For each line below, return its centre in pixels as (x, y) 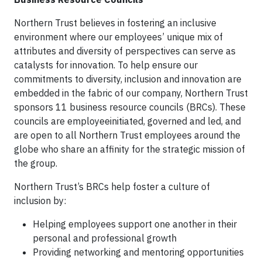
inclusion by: (40, 200)
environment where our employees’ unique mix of (118, 37)
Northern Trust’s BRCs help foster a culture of (112, 186)
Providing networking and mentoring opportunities (138, 252)
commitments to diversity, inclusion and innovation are (128, 79)
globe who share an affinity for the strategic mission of (130, 149)
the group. (37, 163)
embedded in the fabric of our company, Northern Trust (131, 93)
